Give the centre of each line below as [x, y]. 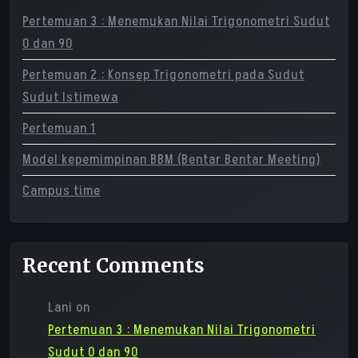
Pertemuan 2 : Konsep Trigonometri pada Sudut [163, 75]
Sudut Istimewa [70, 97]
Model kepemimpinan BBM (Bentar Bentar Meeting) [171, 160]
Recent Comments [113, 266]
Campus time [62, 191]
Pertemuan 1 [59, 129]
